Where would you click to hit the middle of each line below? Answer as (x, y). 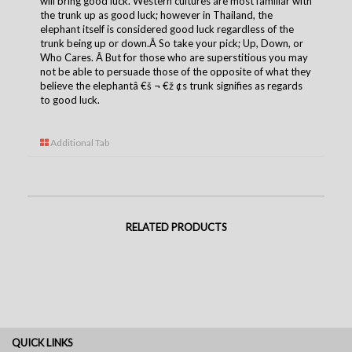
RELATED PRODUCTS (176, 227)
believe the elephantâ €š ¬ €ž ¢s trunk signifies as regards (171, 85)
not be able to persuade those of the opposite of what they (176, 71)
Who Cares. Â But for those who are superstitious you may (174, 57)
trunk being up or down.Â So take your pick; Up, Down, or (172, 43)
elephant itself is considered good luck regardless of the (167, 29)
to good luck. (70, 99)
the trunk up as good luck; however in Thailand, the (156, 15)
